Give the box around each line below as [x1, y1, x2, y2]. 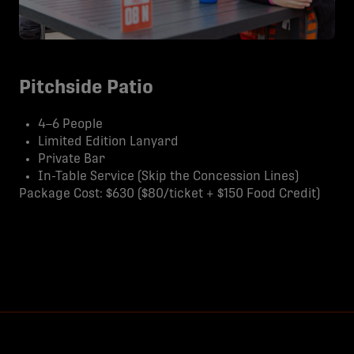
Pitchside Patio [19, 78, 153, 97]
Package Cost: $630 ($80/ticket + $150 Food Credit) [19, 187, 320, 200]
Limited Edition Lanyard [38, 135, 179, 148]
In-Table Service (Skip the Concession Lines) [38, 170, 299, 183]
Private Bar [38, 153, 105, 165]
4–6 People [38, 118, 103, 130]
